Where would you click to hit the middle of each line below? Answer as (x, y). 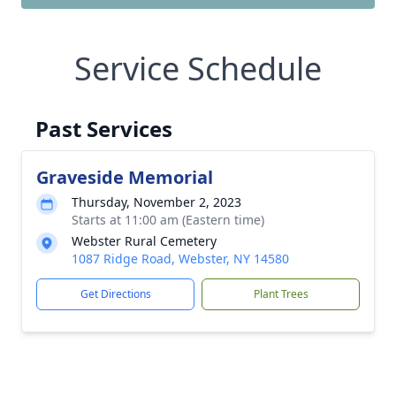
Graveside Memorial (125, 177)
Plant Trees (281, 294)
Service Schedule (198, 69)
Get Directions (115, 294)
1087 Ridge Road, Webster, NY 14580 (180, 259)
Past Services (104, 129)
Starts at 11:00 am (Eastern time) (168, 220)
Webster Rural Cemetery (144, 241)
